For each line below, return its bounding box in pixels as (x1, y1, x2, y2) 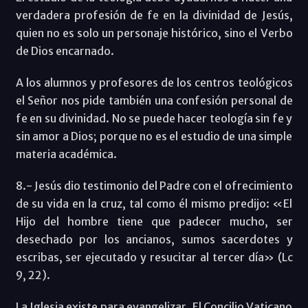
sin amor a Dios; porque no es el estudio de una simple (15, 129, 293, 143)
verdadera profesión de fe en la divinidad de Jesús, (15, 8, 293, 22)
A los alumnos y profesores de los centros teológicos (15, 75, 293, 89)
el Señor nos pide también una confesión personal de (15, 93, 293, 107)
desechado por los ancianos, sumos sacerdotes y (15, 232, 293, 246)
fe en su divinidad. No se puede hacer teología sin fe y (15, 111, 293, 125)
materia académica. (15, 146, 117, 161)
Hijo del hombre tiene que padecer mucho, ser (15, 214, 293, 228)
